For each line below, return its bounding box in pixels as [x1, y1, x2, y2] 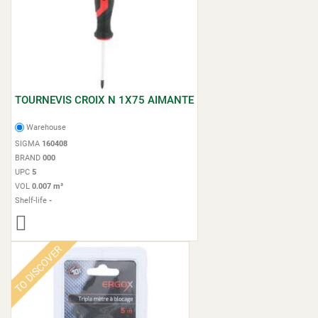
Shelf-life [15, 196, 49, 205]
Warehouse [26, 123, 67, 132]
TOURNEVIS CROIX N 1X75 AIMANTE [15, 93, 194, 106]
